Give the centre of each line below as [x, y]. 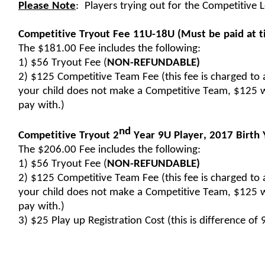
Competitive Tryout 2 [69, 136]
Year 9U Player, [170, 136]
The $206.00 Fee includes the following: [109, 150]
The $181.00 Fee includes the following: [109, 49]
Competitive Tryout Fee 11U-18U [96, 35]
